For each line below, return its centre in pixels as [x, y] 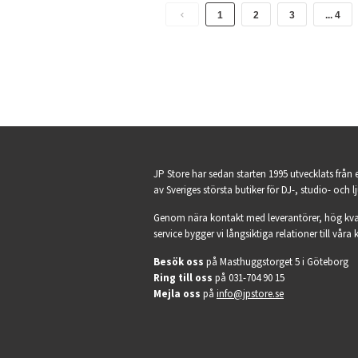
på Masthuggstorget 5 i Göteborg [276, 262]
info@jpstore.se [250, 294]
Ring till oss [183, 278]
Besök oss [179, 262]
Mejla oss [177, 294]
